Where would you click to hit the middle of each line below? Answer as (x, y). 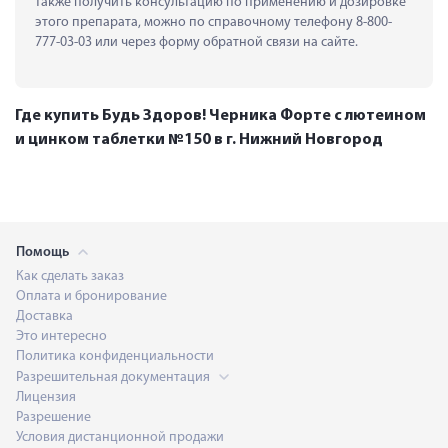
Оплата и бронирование (91, 296)
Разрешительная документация (114, 377)
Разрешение (53, 417)
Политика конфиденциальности (115, 356)
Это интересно (61, 336)
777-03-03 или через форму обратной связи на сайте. (196, 42)
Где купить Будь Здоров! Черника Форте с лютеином (220, 115)
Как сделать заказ (70, 276)
